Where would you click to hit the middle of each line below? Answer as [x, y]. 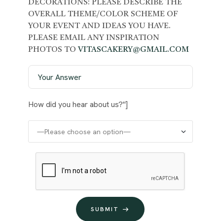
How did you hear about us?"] [78, 105]
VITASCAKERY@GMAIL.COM [133, 50]
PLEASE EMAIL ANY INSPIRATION [93, 38]
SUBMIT [105, 209]
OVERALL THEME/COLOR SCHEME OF [103, 15]
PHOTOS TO [53, 50]
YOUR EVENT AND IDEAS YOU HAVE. [99, 26]
